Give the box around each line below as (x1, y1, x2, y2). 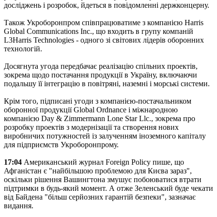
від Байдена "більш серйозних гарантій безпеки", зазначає (4, 192, 196, 201)
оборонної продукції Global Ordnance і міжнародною (4, 105, 178, 114)
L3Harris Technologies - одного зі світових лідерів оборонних (4, 35, 204, 44)
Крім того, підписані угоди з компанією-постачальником (4, 96, 191, 105)
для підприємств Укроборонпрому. (4, 140, 119, 149)
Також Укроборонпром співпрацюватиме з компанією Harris (4, 18, 203, 27)
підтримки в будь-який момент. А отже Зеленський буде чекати (4, 184, 213, 192)
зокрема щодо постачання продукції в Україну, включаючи (4, 70, 197, 79)
